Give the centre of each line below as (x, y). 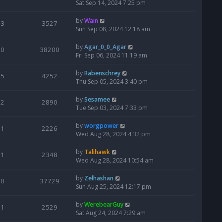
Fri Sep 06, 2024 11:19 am (111, 55)
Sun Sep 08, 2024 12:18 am (113, 29)
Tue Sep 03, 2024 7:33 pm (112, 108)
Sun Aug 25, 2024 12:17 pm (113, 187)
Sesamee (97, 100)
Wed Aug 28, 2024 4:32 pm (113, 134)
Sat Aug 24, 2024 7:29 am (111, 213)
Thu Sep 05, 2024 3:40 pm (112, 82)
